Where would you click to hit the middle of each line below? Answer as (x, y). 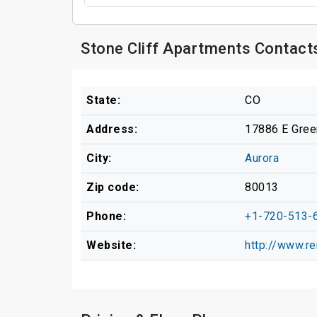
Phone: (106, 216)
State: (103, 100)
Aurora (262, 158)
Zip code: (113, 187)
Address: (112, 129)
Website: (111, 245)
